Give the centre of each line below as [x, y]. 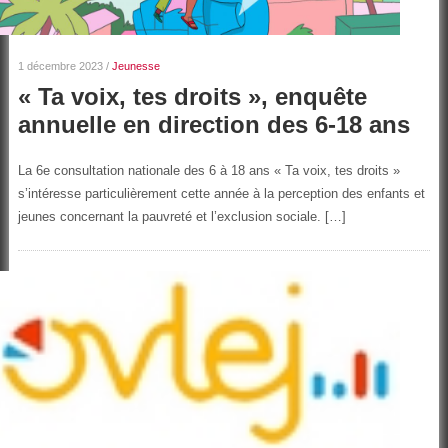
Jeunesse [135, 66]
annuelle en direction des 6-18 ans [213, 125]
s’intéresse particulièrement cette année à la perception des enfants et [221, 194]
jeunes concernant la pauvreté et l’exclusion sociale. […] [181, 217]
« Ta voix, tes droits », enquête [192, 97]
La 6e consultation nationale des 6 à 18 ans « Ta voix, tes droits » [208, 171]
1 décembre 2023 [60, 66]
